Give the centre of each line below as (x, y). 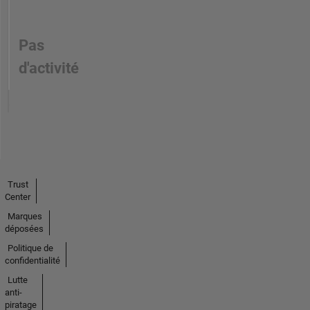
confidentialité (32, 261)
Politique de (30, 248)
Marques (25, 217)
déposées (24, 229)
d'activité (48, 69)
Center (17, 197)
